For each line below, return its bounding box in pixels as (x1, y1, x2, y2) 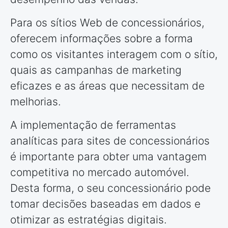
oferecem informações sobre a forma (10, 32, 193, 45)
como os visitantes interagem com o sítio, (10, 48, 218, 61)
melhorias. (10, 95, 61, 108)
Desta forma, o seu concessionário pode (10, 182, 211, 195)
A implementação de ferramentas (10, 119, 176, 132)
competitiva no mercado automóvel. (10, 166, 189, 179)
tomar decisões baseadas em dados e (10, 197, 201, 211)
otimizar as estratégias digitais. (10, 213, 167, 226)
